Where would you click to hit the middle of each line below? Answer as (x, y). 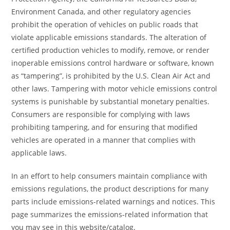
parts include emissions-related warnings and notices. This (113, 201)
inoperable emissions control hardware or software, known (113, 63)
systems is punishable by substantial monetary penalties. (111, 101)
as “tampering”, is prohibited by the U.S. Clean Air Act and (111, 75)
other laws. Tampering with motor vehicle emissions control (114, 88)
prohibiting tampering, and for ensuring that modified (105, 127)
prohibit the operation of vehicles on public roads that (105, 24)
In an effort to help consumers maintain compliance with (110, 176)
